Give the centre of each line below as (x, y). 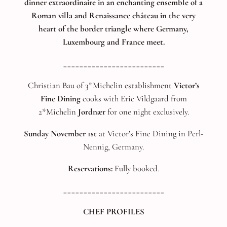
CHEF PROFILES (113, 212)
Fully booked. (137, 168)
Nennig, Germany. (113, 146)
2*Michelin (58, 112)
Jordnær (91, 112)
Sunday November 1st (60, 133)
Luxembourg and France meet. (113, 42)
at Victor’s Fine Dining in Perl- (150, 133)
